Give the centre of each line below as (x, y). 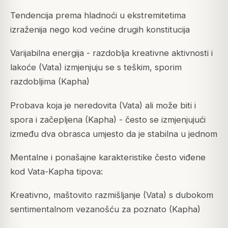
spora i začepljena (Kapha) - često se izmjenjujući (108, 119)
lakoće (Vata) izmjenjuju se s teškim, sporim (96, 67)
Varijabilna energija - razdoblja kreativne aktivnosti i (111, 53)
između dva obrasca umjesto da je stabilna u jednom (114, 134)
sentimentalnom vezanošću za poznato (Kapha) (105, 209)
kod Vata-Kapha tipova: (56, 171)
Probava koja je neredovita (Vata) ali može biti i (103, 105)
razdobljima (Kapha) (50, 82)
